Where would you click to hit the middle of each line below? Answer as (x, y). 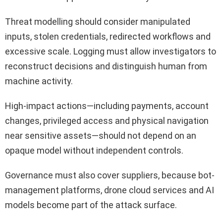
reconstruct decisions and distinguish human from (106, 66)
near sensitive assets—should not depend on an (101, 136)
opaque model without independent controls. (94, 151)
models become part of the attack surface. (91, 205)
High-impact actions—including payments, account (107, 106)
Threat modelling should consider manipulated (98, 22)
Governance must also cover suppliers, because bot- (110, 175)
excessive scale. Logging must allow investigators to (111, 52)
